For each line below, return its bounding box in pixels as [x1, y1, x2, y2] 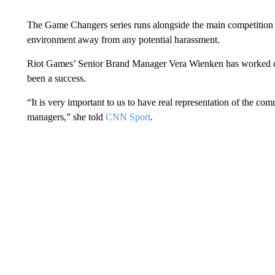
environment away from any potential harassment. [26, 34, 220, 45]
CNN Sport [105, 111, 150, 122]
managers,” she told [26, 111, 106, 122]
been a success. [26, 72, 86, 83]
